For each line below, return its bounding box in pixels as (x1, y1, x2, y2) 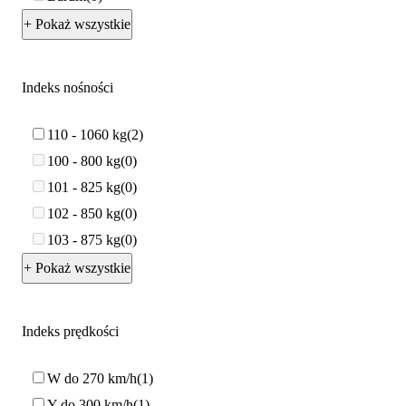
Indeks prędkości (22, 324, 119, 340)
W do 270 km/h (47, 370, 137, 386)
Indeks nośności (22, 80, 113, 96)
